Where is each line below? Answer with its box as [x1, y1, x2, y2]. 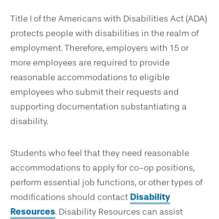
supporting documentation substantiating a [10, 101, 187, 112]
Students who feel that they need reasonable [10, 148, 189, 158]
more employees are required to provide [10, 57, 170, 68]
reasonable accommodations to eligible [10, 72, 170, 83]
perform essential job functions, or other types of [10, 177, 202, 188]
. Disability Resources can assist [55, 206, 183, 217]
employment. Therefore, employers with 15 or [10, 43, 189, 53]
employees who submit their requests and [10, 87, 179, 97]
